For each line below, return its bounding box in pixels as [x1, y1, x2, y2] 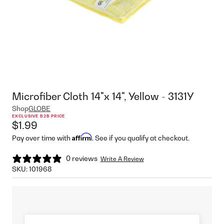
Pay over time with [12, 133, 72, 142]
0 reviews [66, 153, 97, 162]
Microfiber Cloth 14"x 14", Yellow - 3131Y [12, 90, 193, 102]
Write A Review [100, 155, 144, 163]
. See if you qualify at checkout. [92, 133, 189, 142]
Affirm [72, 132, 92, 141]
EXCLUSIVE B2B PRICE [12, 113, 65, 118]
